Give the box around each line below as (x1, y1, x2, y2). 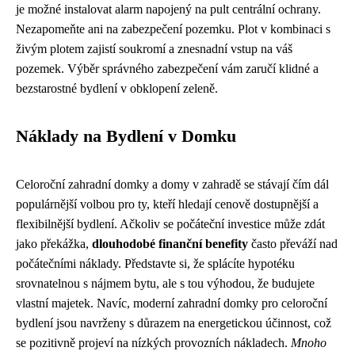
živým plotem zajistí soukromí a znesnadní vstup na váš (16, 42, 292, 55)
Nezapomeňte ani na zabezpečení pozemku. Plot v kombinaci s (16, 22, 330, 36)
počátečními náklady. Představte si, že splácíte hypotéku (16, 257, 295, 270)
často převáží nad (248, 237, 338, 250)
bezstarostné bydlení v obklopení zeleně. (16, 82, 218, 95)
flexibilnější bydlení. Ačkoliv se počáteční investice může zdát (16, 217, 325, 231)
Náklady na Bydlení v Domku (16, 127, 236, 146)
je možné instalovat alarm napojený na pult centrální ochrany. (16, 2, 321, 16)
